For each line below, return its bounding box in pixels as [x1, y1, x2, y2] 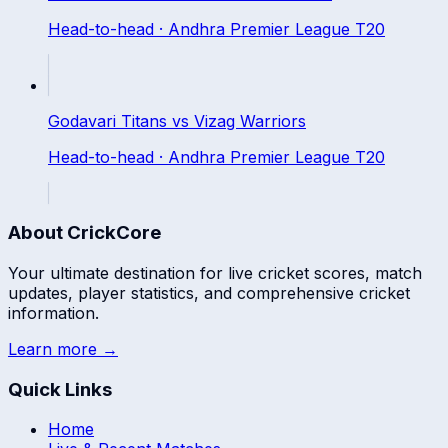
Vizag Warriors [194, 110, 306, 131]
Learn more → [8, 339, 118, 359]
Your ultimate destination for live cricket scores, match [8, 263, 422, 283]
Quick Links [8, 377, 112, 401]
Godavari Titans [48, 110, 167, 131]
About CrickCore [8, 221, 161, 245]
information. [8, 303, 99, 323]
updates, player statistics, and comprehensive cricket [8, 283, 410, 303]
